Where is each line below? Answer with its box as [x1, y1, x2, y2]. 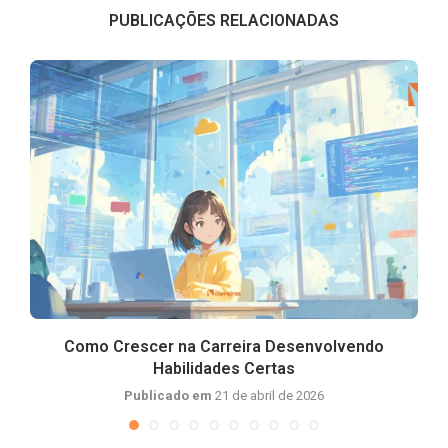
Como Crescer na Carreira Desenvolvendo [64, 337, 384, 356]
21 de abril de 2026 [215, 388, 324, 403]
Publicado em [124, 388, 215, 403]
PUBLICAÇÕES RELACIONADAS [109, 11, 339, 30]
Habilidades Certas [153, 359, 295, 378]
